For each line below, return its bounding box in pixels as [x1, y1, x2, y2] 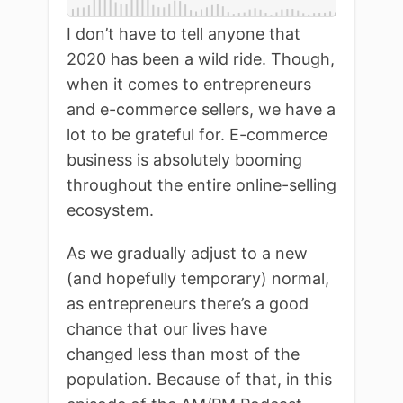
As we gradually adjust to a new [67, 243, 308, 263]
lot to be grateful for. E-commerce [67, 124, 327, 144]
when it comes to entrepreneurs [67, 74, 311, 94]
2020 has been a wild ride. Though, [67, 49, 335, 68]
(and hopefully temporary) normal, [67, 268, 329, 288]
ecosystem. [67, 200, 158, 219]
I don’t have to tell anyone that [67, 23, 300, 43]
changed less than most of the [67, 344, 300, 363]
